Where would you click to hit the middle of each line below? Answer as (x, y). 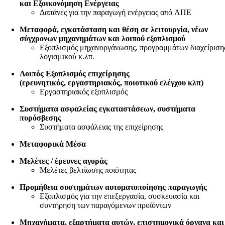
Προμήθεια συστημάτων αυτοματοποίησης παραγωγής (114, 187)
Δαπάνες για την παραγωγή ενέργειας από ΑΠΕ (116, 12)
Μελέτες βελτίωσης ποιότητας (88, 170)
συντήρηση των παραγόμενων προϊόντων (106, 205)
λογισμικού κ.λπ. (67, 56)
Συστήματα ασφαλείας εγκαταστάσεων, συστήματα (108, 108)
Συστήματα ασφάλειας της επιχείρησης (102, 127)
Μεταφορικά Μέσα (53, 144)
